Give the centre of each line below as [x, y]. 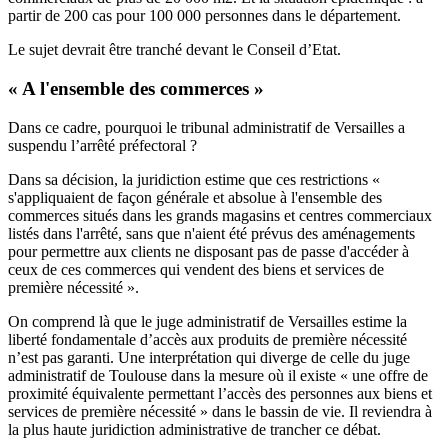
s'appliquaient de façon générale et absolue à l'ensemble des [195, 197]
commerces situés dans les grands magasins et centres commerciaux [220, 215]
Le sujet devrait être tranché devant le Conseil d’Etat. [174, 50]
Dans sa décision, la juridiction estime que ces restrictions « [194, 179]
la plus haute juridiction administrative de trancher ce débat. [196, 429]
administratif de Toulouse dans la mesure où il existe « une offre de [218, 375]
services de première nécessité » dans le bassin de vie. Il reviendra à [220, 411]
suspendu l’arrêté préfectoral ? [104, 145]
